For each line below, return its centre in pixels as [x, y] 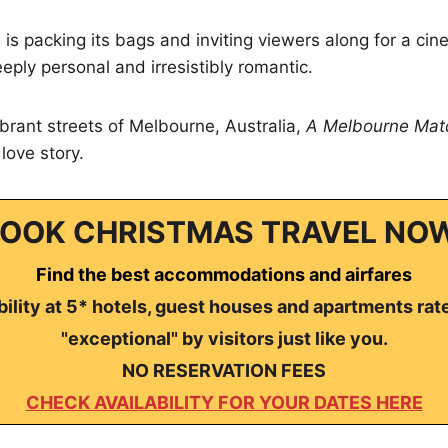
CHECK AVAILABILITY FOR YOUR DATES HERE [224, 402]
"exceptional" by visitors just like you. [224, 338]
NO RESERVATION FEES [224, 370]
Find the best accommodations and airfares [224, 274]
